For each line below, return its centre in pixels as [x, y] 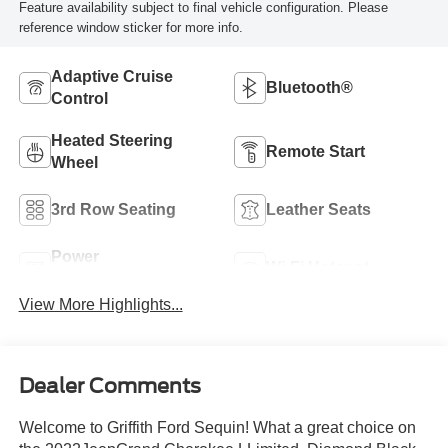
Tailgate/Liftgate [110, 279]
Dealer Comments [109, 386]
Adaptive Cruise [111, 77]
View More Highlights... [100, 304]
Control [79, 99]
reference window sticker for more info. [130, 28]
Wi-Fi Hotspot [317, 268]
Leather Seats [318, 210]
